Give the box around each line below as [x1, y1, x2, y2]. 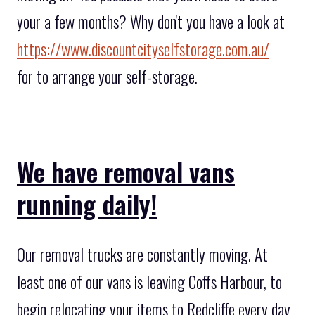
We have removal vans [17, 153, 235, 190]
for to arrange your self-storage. [17, 65, 198, 89]
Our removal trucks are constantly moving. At [17, 242, 268, 266]
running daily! [17, 185, 157, 222]
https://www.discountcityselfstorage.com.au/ [17, 37, 269, 62]
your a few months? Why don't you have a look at [17, 10, 285, 34]
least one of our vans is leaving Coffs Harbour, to [17, 269, 282, 294]
